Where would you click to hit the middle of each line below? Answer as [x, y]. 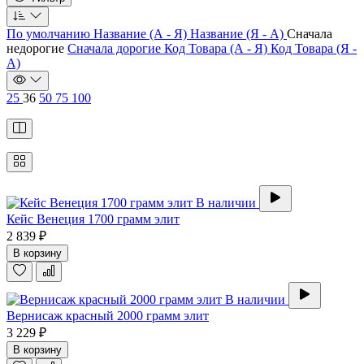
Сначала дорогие [116, 49]
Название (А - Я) [142, 34]
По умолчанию [50, 34]
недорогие [37, 49]
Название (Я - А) [238, 34]
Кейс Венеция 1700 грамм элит [93, 219]
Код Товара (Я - [314, 49]
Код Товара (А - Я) [217, 49]
